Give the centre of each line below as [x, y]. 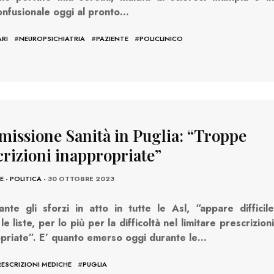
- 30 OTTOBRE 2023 [78, 179]
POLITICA [25, 179]
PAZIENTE [112, 38]
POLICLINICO [161, 38]
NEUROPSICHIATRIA [52, 38]
